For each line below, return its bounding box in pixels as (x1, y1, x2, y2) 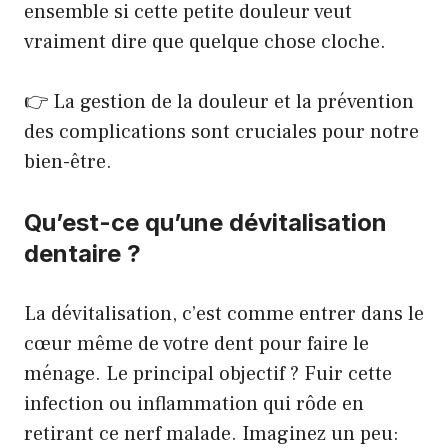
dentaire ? (24, 239, 141, 268)
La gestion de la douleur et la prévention (53, 89, 414, 115)
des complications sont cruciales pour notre (24, 119, 419, 145)
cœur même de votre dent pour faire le (24, 331, 369, 357)
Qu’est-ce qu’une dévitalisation (24, 208, 387, 237)
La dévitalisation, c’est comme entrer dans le (24, 301, 424, 327)
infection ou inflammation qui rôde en (24, 391, 364, 417)
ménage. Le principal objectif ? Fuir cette (24, 361, 392, 387)
